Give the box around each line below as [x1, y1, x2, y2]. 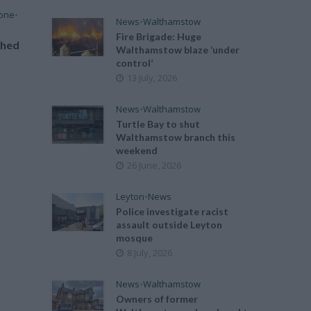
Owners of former [116, 293, 199, 305]
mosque [116, 232, 153, 244]
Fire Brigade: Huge [116, 31, 202, 42]
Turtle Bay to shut [116, 118, 201, 130]
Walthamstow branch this [116, 131, 236, 143]
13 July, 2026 [127, 72, 178, 84]
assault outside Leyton [116, 219, 223, 230]
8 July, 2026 [127, 246, 173, 259]
